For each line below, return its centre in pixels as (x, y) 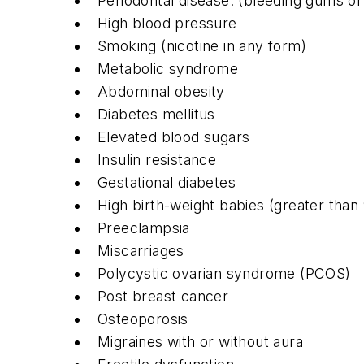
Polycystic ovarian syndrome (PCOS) (224, 274)
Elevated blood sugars (174, 137)
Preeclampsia (144, 228)
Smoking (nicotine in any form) (202, 46)
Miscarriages (141, 251)
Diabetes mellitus (156, 115)
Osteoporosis (143, 319)
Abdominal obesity (161, 92)
